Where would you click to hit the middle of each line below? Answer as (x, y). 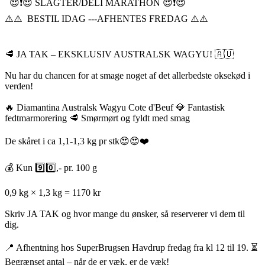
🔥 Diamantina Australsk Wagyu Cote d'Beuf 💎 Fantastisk (115, 107)
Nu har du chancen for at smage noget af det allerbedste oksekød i (127, 75)
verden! (19, 86)
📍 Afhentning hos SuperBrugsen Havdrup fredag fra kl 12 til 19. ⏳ (131, 247)
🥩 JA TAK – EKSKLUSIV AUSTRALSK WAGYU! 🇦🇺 (119, 54)
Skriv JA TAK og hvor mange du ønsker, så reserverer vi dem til (125, 214)
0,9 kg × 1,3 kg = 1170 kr (53, 192)
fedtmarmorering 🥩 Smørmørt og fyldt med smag (97, 118)
